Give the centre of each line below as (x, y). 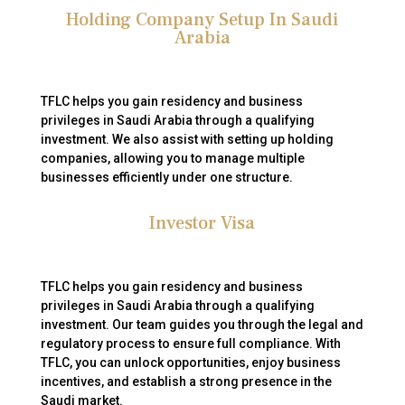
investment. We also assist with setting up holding (187, 139)
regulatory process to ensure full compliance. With (190, 344)
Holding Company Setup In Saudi (202, 20)
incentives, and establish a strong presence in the (186, 381)
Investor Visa (202, 223)
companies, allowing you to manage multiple (172, 158)
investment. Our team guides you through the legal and (202, 325)
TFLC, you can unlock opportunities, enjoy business (190, 363)
